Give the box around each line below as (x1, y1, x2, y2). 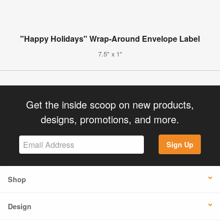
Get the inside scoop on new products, (26, 97, 194, 111)
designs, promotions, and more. (41, 111, 179, 126)
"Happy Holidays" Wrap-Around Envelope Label (20, 32, 200, 44)
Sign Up (166, 139, 193, 150)
